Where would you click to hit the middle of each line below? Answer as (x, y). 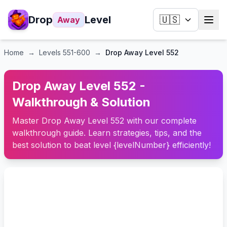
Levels (51, 52)
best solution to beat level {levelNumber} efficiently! (111, 145)
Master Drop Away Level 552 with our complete (104, 121)
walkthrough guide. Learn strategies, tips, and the (107, 133)
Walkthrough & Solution (81, 102)
